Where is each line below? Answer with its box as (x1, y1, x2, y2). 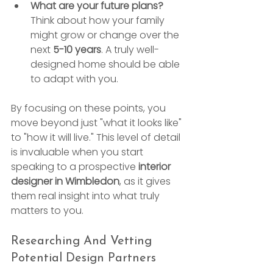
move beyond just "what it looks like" (11, 115, 184, 130)
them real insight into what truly (11, 188, 162, 203)
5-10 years (53, 42, 101, 57)
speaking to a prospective (11, 159, 138, 174)
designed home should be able (30, 57, 182, 71)
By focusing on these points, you (11, 101, 168, 115)
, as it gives (119, 174, 173, 188)
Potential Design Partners (11, 252, 156, 264)
